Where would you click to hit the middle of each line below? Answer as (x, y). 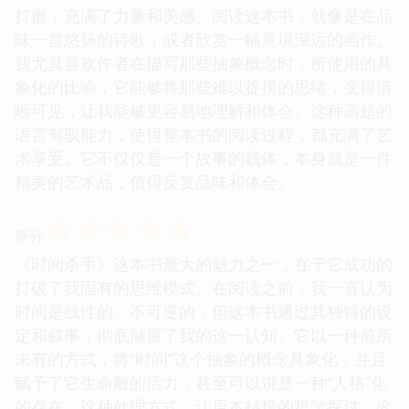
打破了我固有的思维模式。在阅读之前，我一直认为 (204, 287)
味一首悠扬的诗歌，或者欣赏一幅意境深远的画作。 (204, 39)
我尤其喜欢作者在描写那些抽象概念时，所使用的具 (204, 63)
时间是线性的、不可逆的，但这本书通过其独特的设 (204, 311)
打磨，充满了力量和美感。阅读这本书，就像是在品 (204, 15)
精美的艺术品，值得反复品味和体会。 (154, 181)
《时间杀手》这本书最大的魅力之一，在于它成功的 (204, 263)
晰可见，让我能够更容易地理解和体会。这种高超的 (204, 110)
